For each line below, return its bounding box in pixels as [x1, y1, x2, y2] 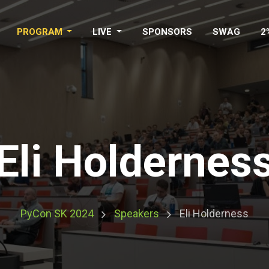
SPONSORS [142, 26, 193, 37]
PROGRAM [16, 26, 65, 37]
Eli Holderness [180, 207, 249, 220]
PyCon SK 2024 [20, 207, 94, 220]
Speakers [114, 207, 159, 220]
